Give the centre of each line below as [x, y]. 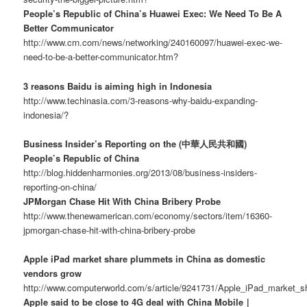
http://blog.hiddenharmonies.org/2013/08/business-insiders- [140, 172]
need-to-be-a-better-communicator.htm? [101, 57]
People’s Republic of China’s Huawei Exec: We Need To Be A [153, 14]
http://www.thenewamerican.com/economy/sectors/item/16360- [148, 215]
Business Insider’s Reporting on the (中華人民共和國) [135, 143]
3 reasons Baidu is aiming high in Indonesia [118, 86]
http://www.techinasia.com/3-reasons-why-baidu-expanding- [141, 100]
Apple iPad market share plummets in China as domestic [145, 258]
